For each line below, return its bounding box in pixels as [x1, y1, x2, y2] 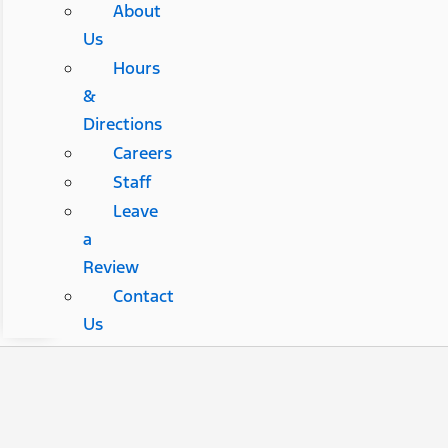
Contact [112, 284, 174, 307]
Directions [82, 112, 162, 135]
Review [82, 255, 139, 278]
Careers [112, 141, 172, 164]
